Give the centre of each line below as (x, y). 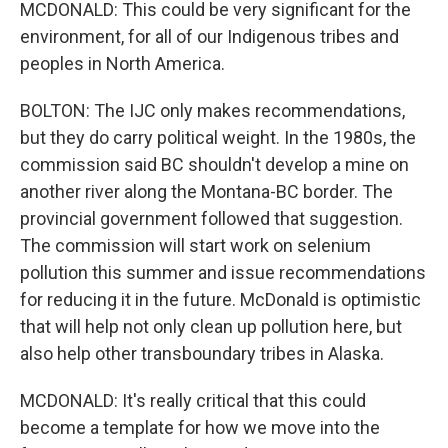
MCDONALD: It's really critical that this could (193, 400)
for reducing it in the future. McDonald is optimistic (220, 299)
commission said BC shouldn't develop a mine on (214, 164)
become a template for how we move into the (200, 427)
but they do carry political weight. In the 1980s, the (218, 137)
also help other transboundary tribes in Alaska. (202, 353)
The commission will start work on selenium (195, 245)
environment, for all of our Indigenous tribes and (209, 36)
